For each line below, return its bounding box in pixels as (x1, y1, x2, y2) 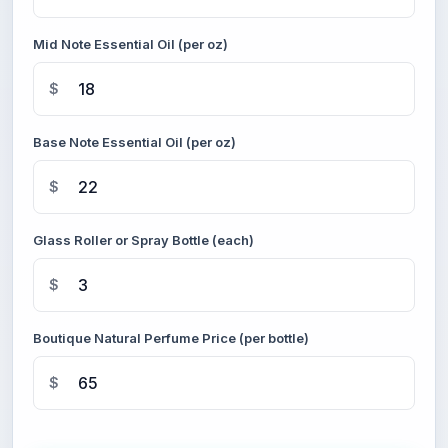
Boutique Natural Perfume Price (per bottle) (33, 330, 309, 346)
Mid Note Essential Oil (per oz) (33, 36, 228, 52)
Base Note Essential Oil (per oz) (33, 134, 236, 150)
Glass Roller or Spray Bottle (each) (33, 232, 254, 248)
